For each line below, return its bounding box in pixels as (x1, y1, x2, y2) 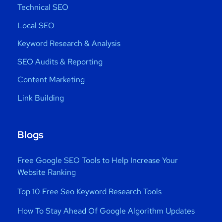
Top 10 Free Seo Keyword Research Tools (17, 186, 162, 197)
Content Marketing (17, 74, 85, 85)
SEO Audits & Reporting (17, 56, 103, 67)
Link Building (17, 92, 64, 103)
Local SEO (17, 20, 55, 31)
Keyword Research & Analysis (17, 38, 120, 49)
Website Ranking (17, 166, 76, 177)
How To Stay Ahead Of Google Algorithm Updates (17, 205, 195, 216)
